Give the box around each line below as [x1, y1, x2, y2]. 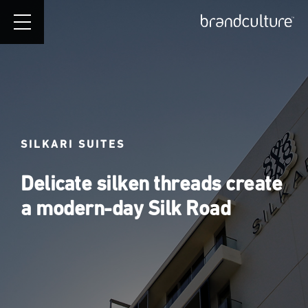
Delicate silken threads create [21, 171, 282, 195]
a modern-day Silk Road [21, 196, 230, 220]
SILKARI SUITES [21, 137, 125, 151]
